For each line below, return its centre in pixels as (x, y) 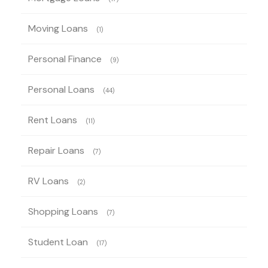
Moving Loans (58, 28)
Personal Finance (65, 59)
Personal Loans (61, 89)
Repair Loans (56, 150)
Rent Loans (53, 120)
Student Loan (58, 242)
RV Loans (48, 181)
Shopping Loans (63, 211)
